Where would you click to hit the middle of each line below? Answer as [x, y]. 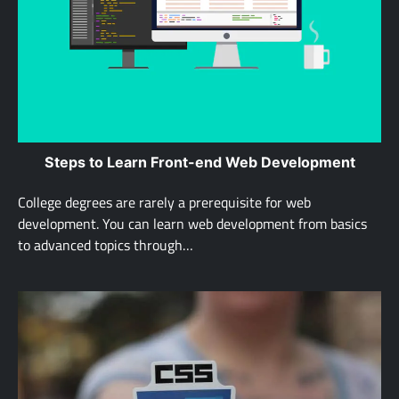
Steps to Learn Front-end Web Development [199, 163]
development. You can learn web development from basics [192, 223]
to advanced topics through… [106, 244]
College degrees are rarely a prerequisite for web [164, 202]
